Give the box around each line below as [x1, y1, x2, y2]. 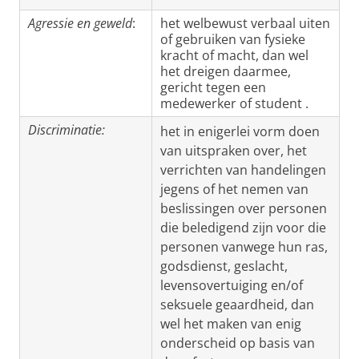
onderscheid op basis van [160, 334, 315, 352]
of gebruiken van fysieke [160, 30, 305, 48]
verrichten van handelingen [160, 161, 326, 179]
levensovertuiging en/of [160, 276, 303, 294]
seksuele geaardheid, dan [160, 296, 314, 313]
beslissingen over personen [160, 200, 327, 217]
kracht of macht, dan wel [160, 46, 309, 64]
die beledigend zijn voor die [160, 219, 326, 236]
